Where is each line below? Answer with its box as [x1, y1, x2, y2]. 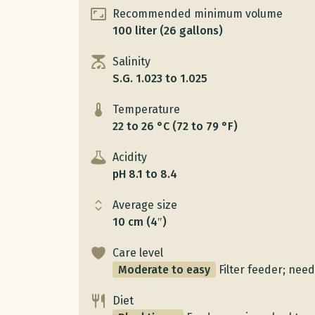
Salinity [112, 55, 150, 68]
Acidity [112, 150, 147, 164]
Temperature [112, 103, 180, 116]
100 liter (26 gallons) [112, 24, 223, 37]
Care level [112, 246, 163, 259]
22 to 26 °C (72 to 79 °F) [112, 120, 238, 133]
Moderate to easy [118, 263, 210, 276]
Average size [112, 198, 177, 212]
